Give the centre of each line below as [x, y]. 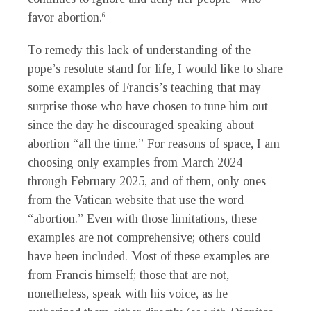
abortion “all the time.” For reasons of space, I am [154, 144]
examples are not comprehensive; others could [144, 238]
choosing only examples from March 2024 [135, 163]
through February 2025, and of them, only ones [147, 182]
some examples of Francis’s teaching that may [144, 88]
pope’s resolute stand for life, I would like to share [155, 69]
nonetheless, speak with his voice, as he [128, 294]
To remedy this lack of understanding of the [139, 50]
